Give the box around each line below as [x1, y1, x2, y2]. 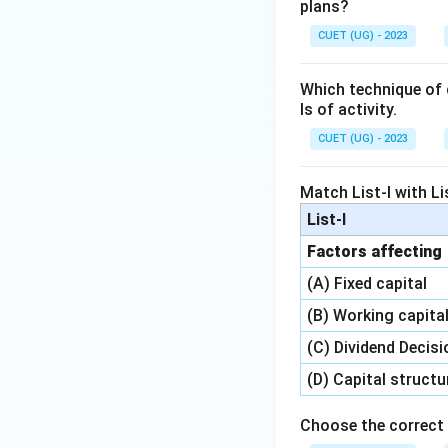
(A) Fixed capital [307, 274, 428, 293]
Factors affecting [307, 242, 443, 261]
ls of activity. [300, 100, 397, 119]
